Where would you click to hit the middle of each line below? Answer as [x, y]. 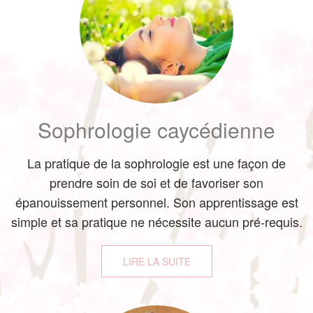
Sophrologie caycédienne [156, 130]
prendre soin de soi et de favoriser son [156, 182]
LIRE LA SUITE [156, 261]
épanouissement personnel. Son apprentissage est [156, 202]
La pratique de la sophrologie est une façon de [156, 163]
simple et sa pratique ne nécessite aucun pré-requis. [156, 221]
